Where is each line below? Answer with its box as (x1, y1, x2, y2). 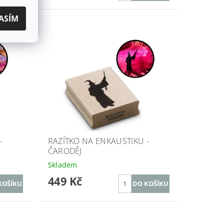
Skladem (47, 159, 77, 169)
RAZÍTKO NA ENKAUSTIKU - (47, 135, 149, 146)
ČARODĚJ (47, 145, 82, 156)
